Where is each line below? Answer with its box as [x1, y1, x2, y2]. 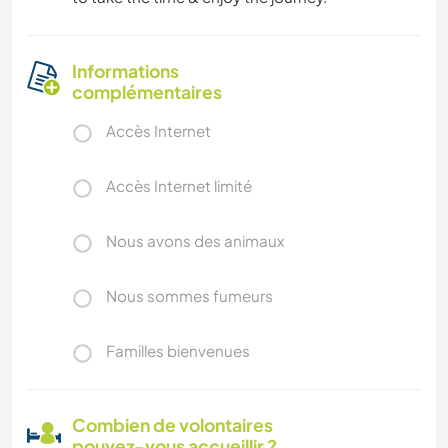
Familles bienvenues [106, 341, 250, 361]
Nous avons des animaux [106, 231, 284, 251]
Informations [72, 60, 179, 83]
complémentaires [72, 81, 222, 104]
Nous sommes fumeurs [106, 286, 273, 306]
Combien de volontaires [72, 414, 273, 437]
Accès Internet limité [106, 176, 252, 196]
